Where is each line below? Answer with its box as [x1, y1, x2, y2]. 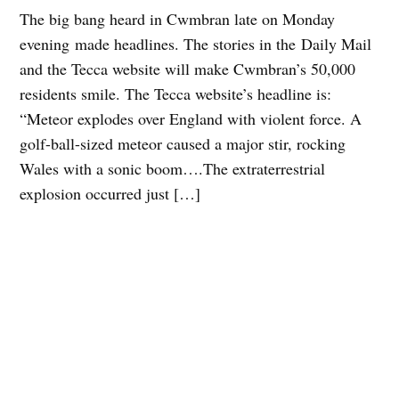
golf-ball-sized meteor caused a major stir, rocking [20, 132, 346, 154]
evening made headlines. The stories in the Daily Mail [20, 32, 372, 54]
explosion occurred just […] [20, 182, 201, 204]
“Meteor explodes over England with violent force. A [20, 107, 362, 129]
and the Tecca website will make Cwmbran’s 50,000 [20, 57, 356, 79]
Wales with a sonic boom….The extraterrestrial [20, 157, 326, 179]
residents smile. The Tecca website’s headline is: [20, 82, 332, 104]
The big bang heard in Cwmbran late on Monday [20, 7, 336, 29]
